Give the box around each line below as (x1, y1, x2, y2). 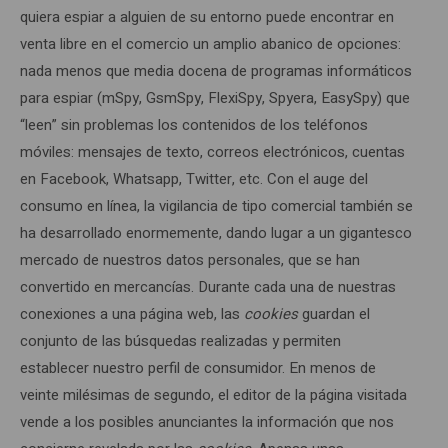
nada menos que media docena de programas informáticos (20, 60, 412, 82)
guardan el (298, 303, 370, 325)
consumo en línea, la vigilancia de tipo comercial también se (20, 195, 413, 217)
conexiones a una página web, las (20, 303, 244, 325)
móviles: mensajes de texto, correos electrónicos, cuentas (20, 141, 405, 163)
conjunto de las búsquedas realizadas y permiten (20, 330, 341, 352)
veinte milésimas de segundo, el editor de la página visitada (20, 384, 407, 406)
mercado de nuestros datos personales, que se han (20, 249, 360, 271)
